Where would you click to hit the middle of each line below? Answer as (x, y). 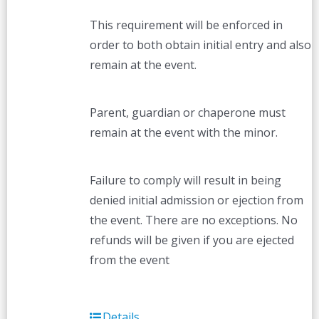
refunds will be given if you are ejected (192, 240)
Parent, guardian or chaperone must (187, 112)
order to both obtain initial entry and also (200, 45)
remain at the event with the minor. (183, 132)
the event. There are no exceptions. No (193, 220)
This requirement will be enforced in (186, 25)
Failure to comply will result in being (185, 180)
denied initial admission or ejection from (196, 200)
